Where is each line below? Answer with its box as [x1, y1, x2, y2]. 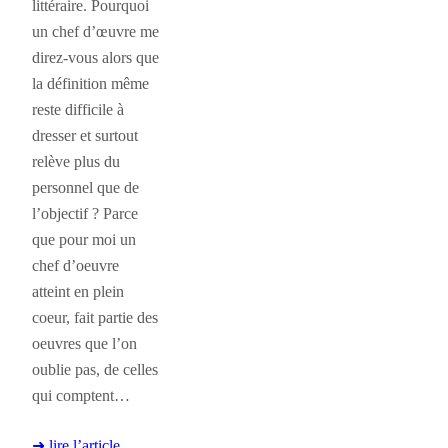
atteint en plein [32, 281, 124, 301]
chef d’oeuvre [32, 255, 119, 275]
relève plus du [32, 151, 120, 171]
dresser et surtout [32, 125, 138, 145]
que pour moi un [32, 229, 136, 249]
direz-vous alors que [32, 47, 159, 67]
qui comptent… [32, 385, 130, 405]
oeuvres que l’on [32, 333, 137, 353]
